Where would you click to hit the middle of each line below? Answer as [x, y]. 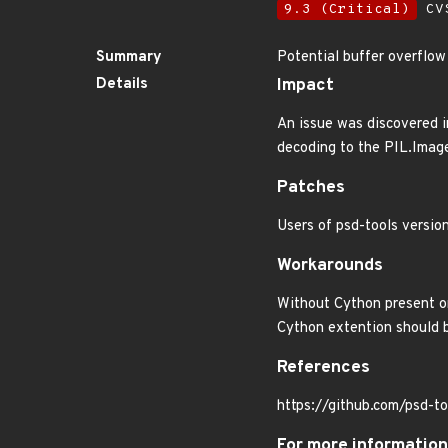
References [323, 368]
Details [122, 84]
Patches [311, 188]
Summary [129, 57]
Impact [305, 86]
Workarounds [330, 266]
